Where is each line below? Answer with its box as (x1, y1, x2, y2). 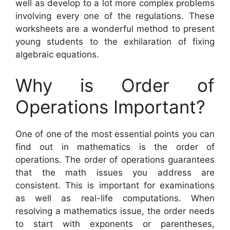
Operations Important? (15, 95, 205, 118)
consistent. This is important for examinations (15, 180, 215, 190)
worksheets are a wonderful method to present (15, 24, 215, 34)
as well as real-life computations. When (15, 193, 215, 203)
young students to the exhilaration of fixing (15, 36, 215, 47)
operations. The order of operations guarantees (15, 154, 215, 165)
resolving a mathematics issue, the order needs (15, 205, 215, 216)
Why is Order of (15, 74, 215, 96)
